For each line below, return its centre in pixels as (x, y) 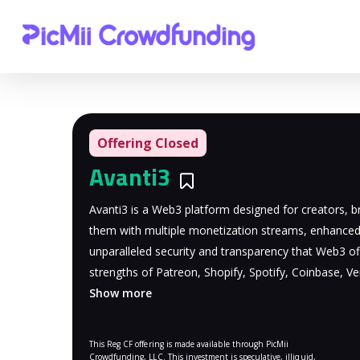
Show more (120, 292)
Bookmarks (240, 178)
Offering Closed (147, 143)
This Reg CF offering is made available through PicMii (189, 344)
